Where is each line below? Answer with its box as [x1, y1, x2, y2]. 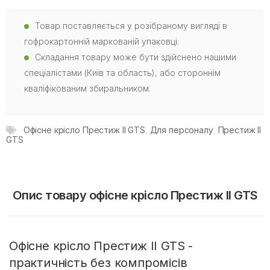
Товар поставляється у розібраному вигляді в [35, 20, 227, 31]
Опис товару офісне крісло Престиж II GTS [12, 188, 258, 203]
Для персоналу [149, 125, 213, 136]
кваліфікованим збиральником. [24, 83, 151, 94]
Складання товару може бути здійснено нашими [35, 52, 236, 63]
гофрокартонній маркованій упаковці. [24, 36, 179, 47]
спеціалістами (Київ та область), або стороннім [24, 67, 221, 78]
